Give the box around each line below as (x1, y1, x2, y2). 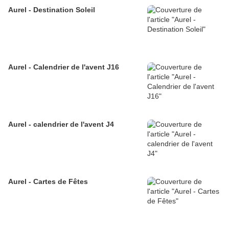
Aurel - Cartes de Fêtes (8, 177, 88, 186)
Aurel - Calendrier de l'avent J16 (8, 63, 119, 72)
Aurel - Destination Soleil (8, 6, 95, 14)
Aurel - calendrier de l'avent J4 (8, 120, 114, 129)
